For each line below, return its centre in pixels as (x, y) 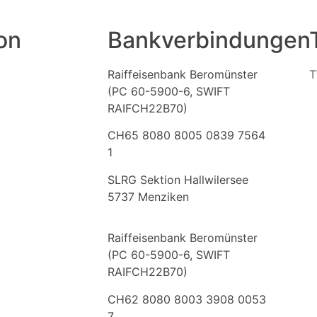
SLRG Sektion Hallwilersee (178, 179)
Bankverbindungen (209, 40)
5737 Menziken (148, 196)
